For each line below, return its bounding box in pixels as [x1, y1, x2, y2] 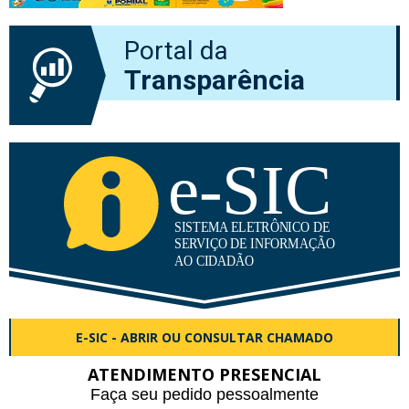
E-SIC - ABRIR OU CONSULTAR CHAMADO [76, 328, 333, 346]
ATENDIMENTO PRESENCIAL [88, 362, 321, 385]
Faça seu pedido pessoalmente [90, 384, 319, 404]
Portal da [124, 35, 228, 66]
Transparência [124, 63, 305, 96]
